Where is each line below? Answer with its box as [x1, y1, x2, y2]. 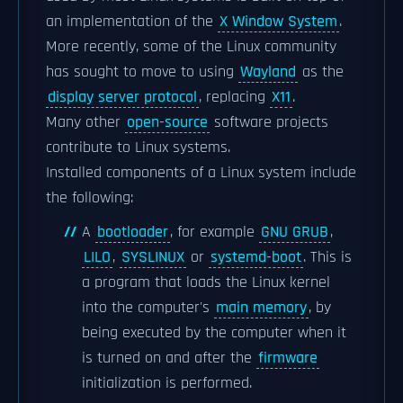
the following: [46, 188, 133, 208]
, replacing [199, 87, 270, 107]
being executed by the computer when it [82, 323, 346, 343]
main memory [216, 298, 307, 318]
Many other [46, 112, 125, 132]
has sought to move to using [46, 62, 238, 82]
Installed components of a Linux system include [46, 163, 356, 183]
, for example [170, 222, 259, 242]
